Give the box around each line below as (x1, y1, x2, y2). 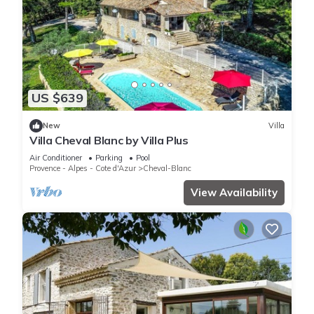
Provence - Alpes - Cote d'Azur (29, 163, 136, 173)
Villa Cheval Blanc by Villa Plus (29, 132, 189, 147)
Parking (95, 152, 123, 163)
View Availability (191, 185, 278, 199)
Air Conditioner (29, 152, 82, 163)
